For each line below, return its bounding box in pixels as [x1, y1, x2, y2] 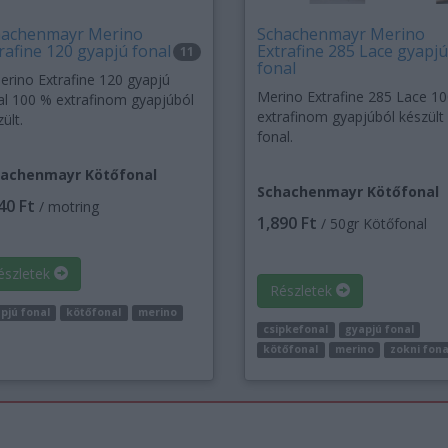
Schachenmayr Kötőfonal [256, 182, 439, 202]
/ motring [34, 197, 99, 217]
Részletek [269, 281, 336, 301]
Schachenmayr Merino [256, 23, 425, 46]
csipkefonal [263, 322, 329, 337]
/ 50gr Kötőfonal [316, 214, 427, 234]
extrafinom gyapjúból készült [256, 107, 444, 127]
